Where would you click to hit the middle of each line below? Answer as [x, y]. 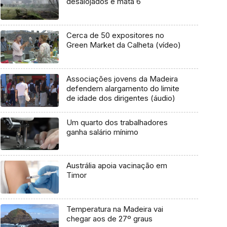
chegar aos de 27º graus [109, 218]
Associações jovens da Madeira [122, 79]
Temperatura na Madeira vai [115, 209]
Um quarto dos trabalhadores [117, 122]
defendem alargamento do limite [123, 88]
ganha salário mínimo [102, 132]
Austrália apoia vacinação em [117, 166]
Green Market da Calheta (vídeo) [123, 45]
